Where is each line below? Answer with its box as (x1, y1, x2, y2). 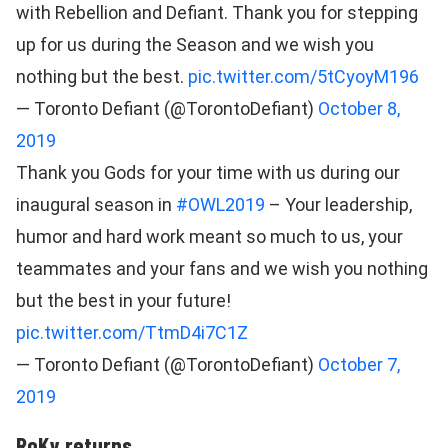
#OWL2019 (176, 194, 265, 215)
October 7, (318, 354, 400, 375)
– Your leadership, (265, 194, 412, 215)
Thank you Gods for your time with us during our (16, 162, 400, 183)
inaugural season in (16, 194, 176, 215)
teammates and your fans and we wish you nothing (16, 258, 428, 279)
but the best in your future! (16, 290, 231, 311)
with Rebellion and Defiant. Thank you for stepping (16, 2, 418, 23)
